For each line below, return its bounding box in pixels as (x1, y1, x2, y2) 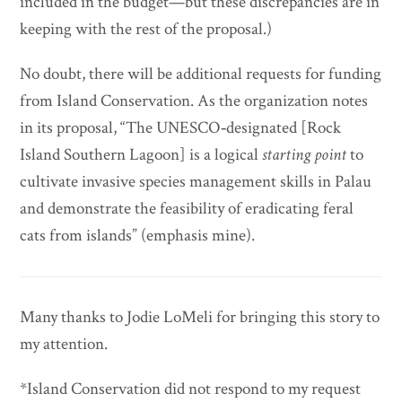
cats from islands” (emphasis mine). (20, 224, 256, 248)
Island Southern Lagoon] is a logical (20, 144, 263, 167)
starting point (262, 144, 347, 167)
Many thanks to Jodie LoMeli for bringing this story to (20, 306, 380, 329)
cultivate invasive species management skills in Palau (20, 170, 372, 194)
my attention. (20, 333, 109, 356)
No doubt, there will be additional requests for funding (20, 63, 382, 86)
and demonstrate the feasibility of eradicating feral (20, 197, 354, 221)
